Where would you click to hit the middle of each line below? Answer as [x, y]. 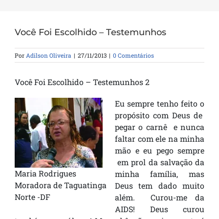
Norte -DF [33, 197]
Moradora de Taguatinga [61, 185]
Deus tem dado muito [160, 186]
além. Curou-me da [160, 197]
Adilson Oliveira [49, 55]
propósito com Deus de [160, 115]
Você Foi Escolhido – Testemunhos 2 [82, 82]
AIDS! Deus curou [160, 209]
